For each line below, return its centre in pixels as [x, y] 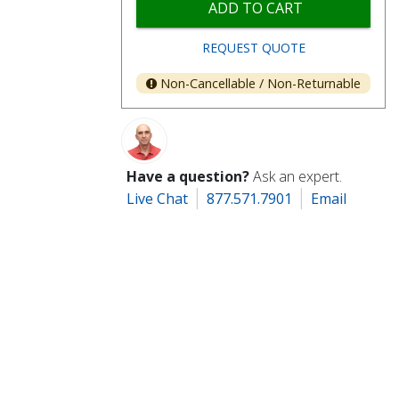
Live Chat [158, 199]
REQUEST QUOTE [253, 47]
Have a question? [188, 177]
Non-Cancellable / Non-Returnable [261, 84]
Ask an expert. [298, 177]
